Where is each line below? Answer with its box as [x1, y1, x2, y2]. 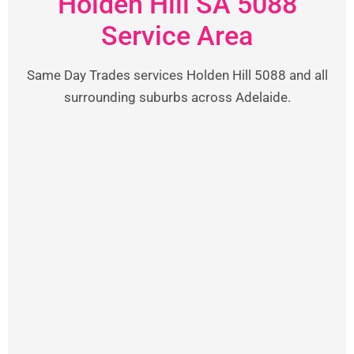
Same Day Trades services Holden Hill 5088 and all [26, 66, 328, 83]
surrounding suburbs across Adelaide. [63, 88, 291, 105]
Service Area [101, 19, 253, 51]
